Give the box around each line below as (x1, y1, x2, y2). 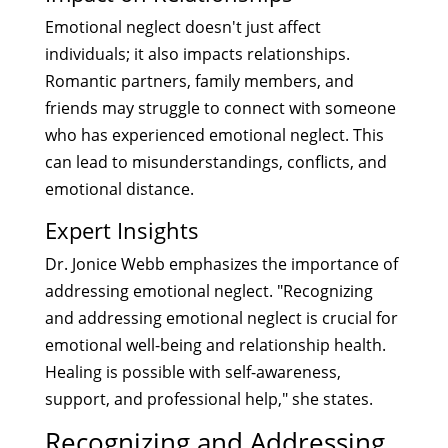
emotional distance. (44, 177, 194, 200)
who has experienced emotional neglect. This (44, 123, 384, 146)
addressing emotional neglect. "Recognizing (44, 279, 373, 302)
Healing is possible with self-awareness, (44, 360, 341, 383)
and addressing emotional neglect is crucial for (44, 306, 398, 329)
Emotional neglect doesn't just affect (44, 15, 321, 38)
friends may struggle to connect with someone (44, 96, 396, 119)
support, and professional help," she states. (44, 387, 373, 410)
